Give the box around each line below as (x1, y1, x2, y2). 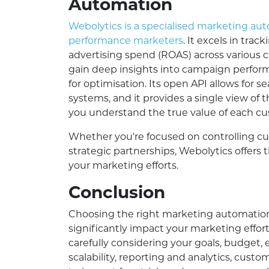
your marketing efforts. (68, 160, 178, 172)
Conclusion (68, 182, 165, 203)
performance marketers (68, 35, 183, 47)
